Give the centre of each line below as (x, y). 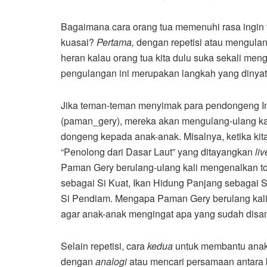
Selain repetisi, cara (104, 246)
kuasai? (79, 42)
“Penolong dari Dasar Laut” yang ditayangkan (158, 152)
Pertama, (117, 42)
